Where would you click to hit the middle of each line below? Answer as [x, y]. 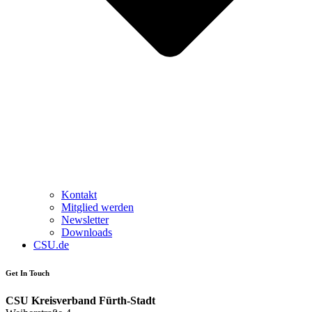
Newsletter [85, 220]
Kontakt [79, 195]
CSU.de [51, 245]
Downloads [87, 233]
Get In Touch [28, 273]
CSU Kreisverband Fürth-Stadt [80, 301]
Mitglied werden [97, 208]
